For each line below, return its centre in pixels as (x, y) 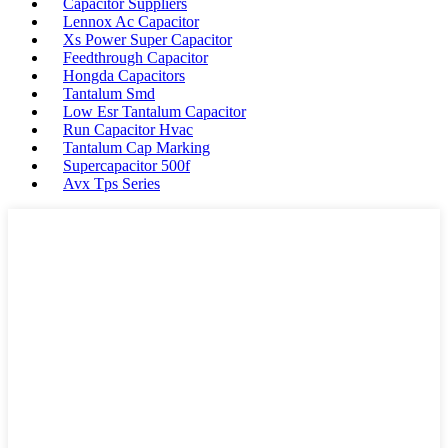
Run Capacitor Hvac (128, 129)
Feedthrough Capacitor (135, 57)
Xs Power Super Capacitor (147, 39)
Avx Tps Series (111, 183)
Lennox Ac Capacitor (131, 21)
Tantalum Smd (109, 93)
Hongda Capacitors (124, 75)
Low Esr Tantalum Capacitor (154, 111)
